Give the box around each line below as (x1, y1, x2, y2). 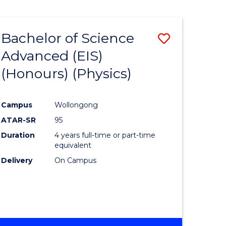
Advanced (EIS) (1, 47, 103, 64)
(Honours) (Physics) (1, 65, 132, 82)
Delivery (1, 155, 33, 165)
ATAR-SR (1, 115, 36, 125)
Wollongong (54, 100, 98, 109)
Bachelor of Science (1, 29, 135, 46)
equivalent (54, 140, 92, 150)
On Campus (54, 155, 97, 165)
